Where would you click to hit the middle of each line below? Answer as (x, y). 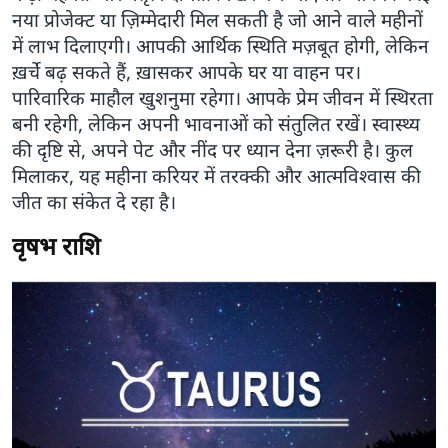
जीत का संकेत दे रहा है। (94, 202)
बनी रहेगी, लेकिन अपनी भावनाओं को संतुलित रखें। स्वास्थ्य (216, 124)
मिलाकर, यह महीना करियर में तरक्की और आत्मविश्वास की (216, 176)
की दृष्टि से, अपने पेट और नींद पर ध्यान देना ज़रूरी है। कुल (212, 150)
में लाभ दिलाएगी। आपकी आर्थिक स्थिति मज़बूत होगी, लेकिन (220, 46)
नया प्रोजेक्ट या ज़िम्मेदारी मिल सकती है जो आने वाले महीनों (217, 20)
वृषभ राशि (56, 246)
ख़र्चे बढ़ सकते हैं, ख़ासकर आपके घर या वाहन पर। (186, 72)
